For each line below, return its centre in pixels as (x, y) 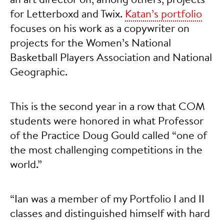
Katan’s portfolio (163, 13)
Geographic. (40, 71)
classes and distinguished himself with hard (110, 212)
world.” (26, 163)
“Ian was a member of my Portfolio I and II (107, 198)
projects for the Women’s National (90, 42)
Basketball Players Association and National (111, 56)
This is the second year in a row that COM (107, 105)
